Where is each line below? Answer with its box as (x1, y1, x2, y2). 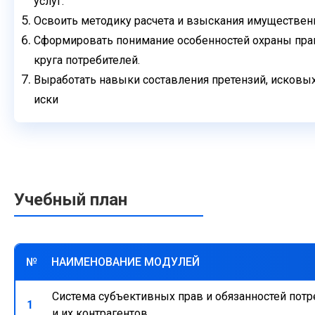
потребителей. (65, 53, 140, 67)
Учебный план (14, 190, 127, 210)
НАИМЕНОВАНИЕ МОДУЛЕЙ (51, 255, 200, 269)
